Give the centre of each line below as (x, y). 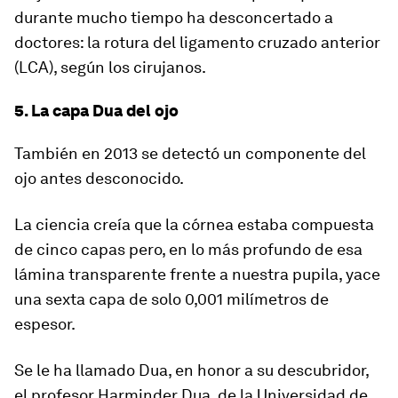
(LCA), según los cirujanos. (110, 67)
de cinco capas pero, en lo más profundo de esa (188, 249)
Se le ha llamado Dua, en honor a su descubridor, (191, 370)
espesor (43, 324)
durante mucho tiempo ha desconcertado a (174, 17)
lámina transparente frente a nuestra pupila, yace (197, 274)
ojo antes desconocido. (99, 178)
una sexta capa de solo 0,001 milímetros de (171, 299)
